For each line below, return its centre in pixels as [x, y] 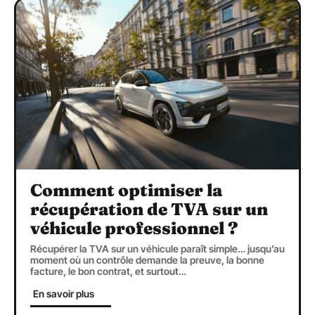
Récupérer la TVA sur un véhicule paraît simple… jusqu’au [157, 248]
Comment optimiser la [126, 190]
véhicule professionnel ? [134, 228]
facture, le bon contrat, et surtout [104, 271]
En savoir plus [64, 293]
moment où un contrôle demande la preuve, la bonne [147, 259]
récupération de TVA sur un [149, 209]
